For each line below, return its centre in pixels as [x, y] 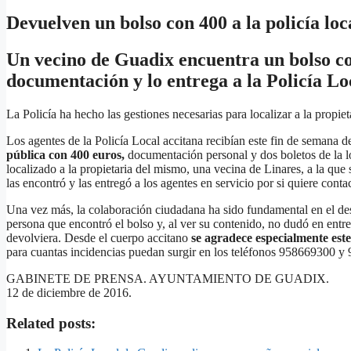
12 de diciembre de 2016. [69, 292]
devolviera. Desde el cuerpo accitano [99, 237]
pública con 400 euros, [65, 154]
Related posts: [51, 323]
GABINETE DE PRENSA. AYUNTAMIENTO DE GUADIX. [168, 278]
